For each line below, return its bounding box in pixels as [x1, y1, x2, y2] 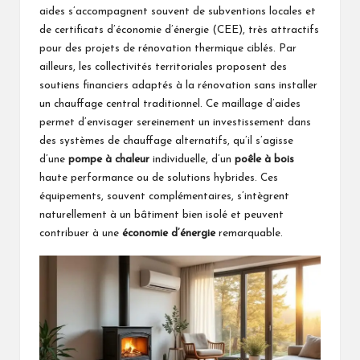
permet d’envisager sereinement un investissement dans [39, 117, 311, 128]
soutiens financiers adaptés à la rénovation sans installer [39, 80, 317, 91]
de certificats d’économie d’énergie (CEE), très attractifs [39, 24, 319, 35]
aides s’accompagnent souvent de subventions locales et [39, 6, 316, 17]
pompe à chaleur [68, 153, 149, 165]
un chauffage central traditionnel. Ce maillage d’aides [39, 98, 301, 109]
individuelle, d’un [149, 153, 235, 165]
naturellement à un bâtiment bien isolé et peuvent [39, 209, 284, 220]
